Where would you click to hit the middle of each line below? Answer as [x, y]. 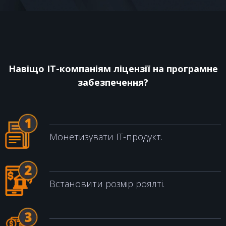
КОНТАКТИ [113, 26]
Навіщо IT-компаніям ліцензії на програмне [113, 69]
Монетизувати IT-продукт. [106, 137]
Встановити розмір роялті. [107, 184]
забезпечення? [113, 82]
